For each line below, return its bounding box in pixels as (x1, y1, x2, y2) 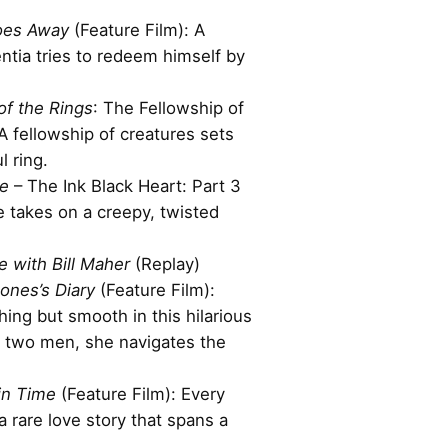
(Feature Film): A (74, 19, 205, 40)
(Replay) (130, 253, 200, 274)
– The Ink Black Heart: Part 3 (9, 175, 241, 196)
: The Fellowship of (93, 97, 244, 118)
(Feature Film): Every (56, 383, 225, 404)
